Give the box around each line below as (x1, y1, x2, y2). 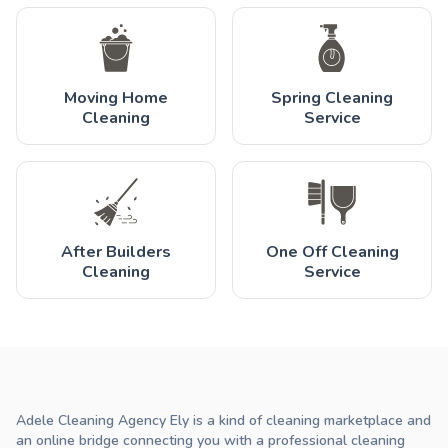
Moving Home (64, 86, 168, 109)
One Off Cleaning (265, 240, 399, 263)
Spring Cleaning (271, 86, 393, 109)
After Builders (61, 240, 171, 263)
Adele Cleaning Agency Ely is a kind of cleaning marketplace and (16, 410, 431, 430)
